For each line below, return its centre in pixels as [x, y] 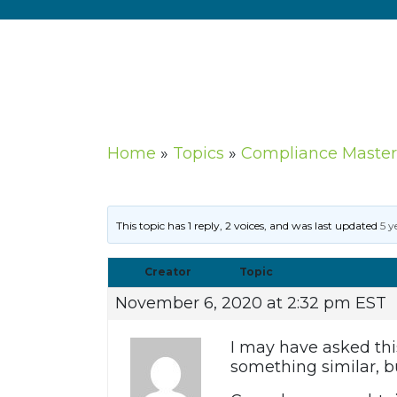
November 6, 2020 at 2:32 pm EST [250, 304]
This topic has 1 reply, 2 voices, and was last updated [249, 226]
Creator [168, 272]
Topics [198, 154]
